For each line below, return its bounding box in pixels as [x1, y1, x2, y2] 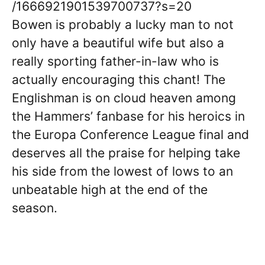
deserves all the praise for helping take [12, 145, 240, 160]
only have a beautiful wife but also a [12, 35, 224, 50]
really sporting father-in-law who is [12, 53, 219, 69]
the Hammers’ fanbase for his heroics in [12, 108, 245, 124]
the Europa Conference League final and [12, 127, 249, 142]
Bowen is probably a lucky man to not [12, 17, 234, 32]
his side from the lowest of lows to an [12, 163, 233, 179]
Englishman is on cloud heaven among [12, 90, 236, 105]
